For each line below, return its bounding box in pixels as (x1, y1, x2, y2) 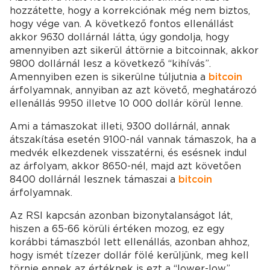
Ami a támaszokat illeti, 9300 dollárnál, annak (10, 121, 230, 132)
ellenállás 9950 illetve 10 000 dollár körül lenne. (10, 98, 243, 109)
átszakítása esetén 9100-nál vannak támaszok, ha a (10, 134, 256, 145)
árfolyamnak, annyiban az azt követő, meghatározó (10, 84, 257, 96)
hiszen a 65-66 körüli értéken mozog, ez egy (10, 223, 224, 234)
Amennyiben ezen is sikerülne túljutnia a (10, 71, 209, 83)
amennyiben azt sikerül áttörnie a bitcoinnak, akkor (10, 45, 259, 56)
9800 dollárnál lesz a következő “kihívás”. (10, 58, 211, 69)
